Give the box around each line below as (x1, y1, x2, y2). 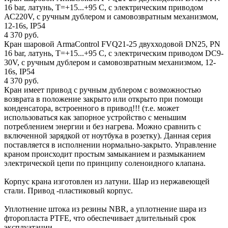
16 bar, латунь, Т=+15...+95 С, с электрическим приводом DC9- (4, 48, 223, 58)
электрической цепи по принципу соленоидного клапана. (4, 158, 206, 167)
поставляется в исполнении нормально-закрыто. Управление (4, 140, 216, 149)
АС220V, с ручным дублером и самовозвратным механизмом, (4, 12, 218, 21)
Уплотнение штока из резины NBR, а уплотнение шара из (4, 204, 206, 213)
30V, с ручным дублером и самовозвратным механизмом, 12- (4, 58, 216, 67)
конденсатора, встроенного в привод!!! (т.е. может (4, 103, 179, 112)
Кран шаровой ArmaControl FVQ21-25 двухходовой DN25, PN (4, 39, 220, 48)
